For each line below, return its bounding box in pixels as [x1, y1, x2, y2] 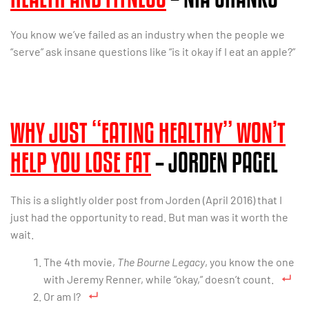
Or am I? [43, 289, 81, 303]
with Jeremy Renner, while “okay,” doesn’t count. [43, 272, 274, 286]
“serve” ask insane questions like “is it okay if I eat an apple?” [10, 45, 295, 59]
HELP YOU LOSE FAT [10, 147, 151, 178]
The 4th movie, [43, 255, 117, 268]
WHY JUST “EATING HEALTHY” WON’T [10, 117, 286, 148]
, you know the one [205, 255, 295, 268]
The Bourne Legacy [117, 255, 205, 268]
